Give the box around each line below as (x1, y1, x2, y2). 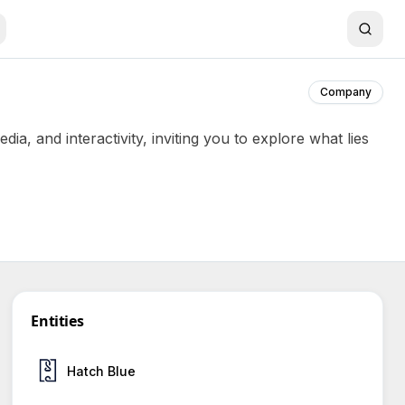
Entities (31, 311, 84, 331)
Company (320, 85, 372, 99)
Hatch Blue (67, 363, 137, 379)
